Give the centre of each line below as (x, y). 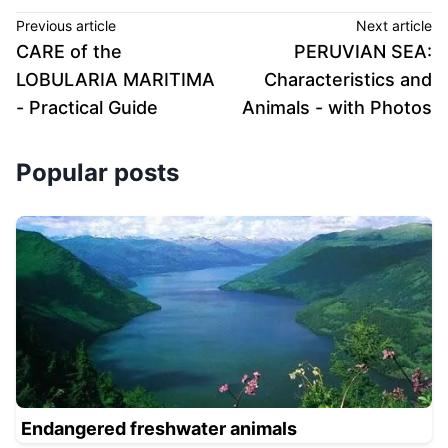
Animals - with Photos (337, 107)
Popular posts (97, 172)
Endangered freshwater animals (159, 428)
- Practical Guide (87, 107)
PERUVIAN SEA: (363, 51)
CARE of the (69, 51)
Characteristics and (348, 79)
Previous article (66, 25)
